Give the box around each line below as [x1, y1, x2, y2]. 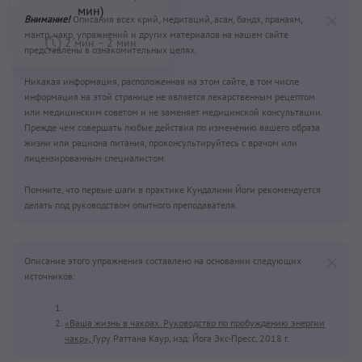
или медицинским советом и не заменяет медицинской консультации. [24, 106, 322, 119]
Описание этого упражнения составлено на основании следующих [24, 255, 301, 267]
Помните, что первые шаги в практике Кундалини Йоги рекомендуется [24, 183, 321, 196]
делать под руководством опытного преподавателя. [24, 199, 238, 212]
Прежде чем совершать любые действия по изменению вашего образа [24, 121, 320, 134]
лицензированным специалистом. [24, 152, 166, 165]
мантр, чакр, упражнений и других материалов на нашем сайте [24, 28, 288, 41]
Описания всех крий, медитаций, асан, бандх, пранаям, [70, 13, 302, 26]
